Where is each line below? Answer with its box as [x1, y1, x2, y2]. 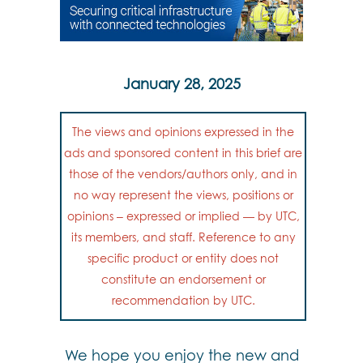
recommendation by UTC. [111, 293, 255, 307]
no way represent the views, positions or [73, 188, 293, 202]
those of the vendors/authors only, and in [69, 167, 297, 181]
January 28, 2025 [122, 75, 241, 92]
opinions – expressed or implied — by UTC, [66, 209, 300, 223]
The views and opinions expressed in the [72, 125, 294, 139]
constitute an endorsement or [100, 272, 266, 286]
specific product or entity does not [88, 251, 279, 265]
